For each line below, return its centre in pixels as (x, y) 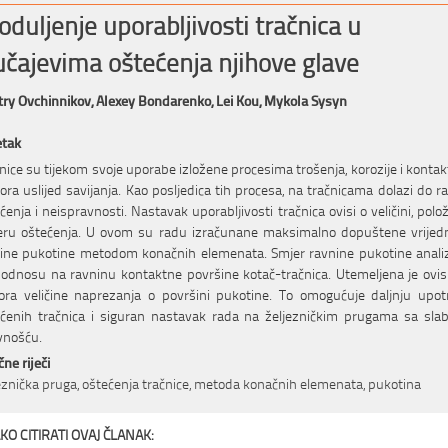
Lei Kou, (240, 99)
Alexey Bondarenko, (156, 99)
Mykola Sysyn (305, 99)
